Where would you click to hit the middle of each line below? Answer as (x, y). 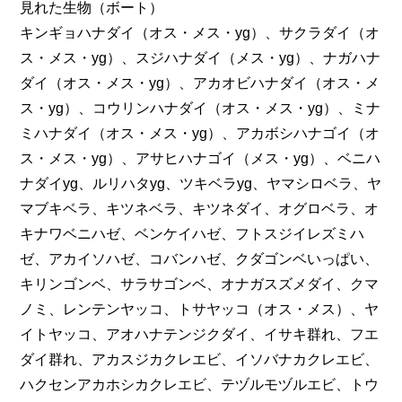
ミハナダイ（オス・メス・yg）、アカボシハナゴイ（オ (200, 134)
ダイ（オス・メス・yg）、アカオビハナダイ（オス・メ (200, 83)
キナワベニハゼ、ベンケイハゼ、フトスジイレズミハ (192, 234)
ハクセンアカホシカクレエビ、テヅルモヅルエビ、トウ (200, 385)
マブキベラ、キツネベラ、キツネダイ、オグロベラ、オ (200, 209)
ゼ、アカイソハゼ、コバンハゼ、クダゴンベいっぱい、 (200, 259)
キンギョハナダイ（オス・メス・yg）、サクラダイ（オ (200, 33)
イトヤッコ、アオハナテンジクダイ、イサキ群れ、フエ (200, 335)
